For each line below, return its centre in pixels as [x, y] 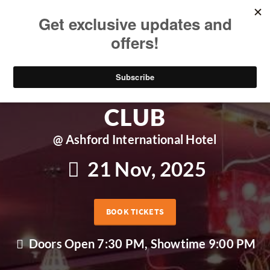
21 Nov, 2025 [145, 169]
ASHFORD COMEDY [135, 91]
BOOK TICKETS [135, 212]
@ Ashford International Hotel [135, 139]
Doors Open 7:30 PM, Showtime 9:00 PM [141, 243]
